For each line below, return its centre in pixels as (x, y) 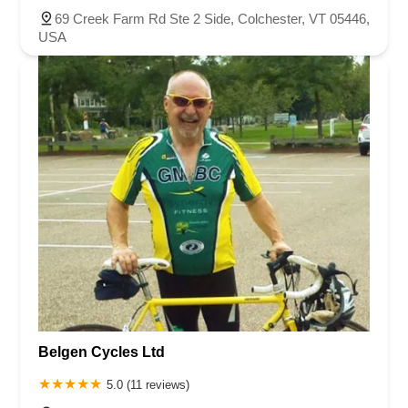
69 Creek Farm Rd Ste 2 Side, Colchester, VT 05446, (212, 18)
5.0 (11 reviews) (148, 385)
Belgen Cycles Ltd (102, 352)
